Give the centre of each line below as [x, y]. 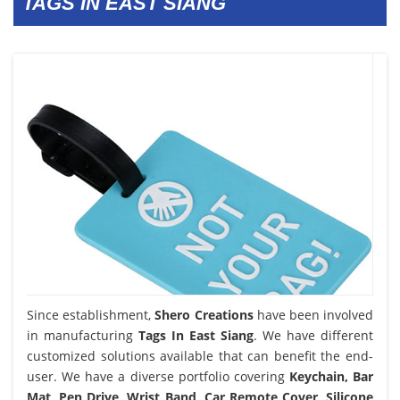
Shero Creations [204, 314]
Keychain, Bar [331, 376]
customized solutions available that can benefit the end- [200, 355]
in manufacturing [83, 335]
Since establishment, [91, 314]
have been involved [313, 314]
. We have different [313, 335]
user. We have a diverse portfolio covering [158, 376]
